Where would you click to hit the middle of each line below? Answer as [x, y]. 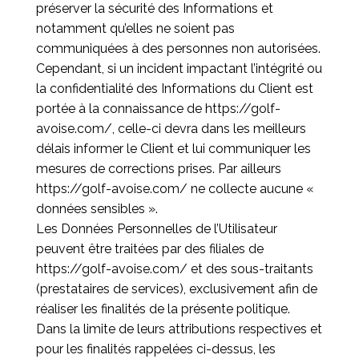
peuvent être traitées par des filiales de [149, 249]
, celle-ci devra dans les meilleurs [209, 129]
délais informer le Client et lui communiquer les [173, 149]
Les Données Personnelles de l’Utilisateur [156, 229]
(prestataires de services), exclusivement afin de [176, 289]
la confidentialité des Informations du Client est [174, 89]
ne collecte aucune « [250, 189]
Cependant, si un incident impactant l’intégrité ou [179, 69]
